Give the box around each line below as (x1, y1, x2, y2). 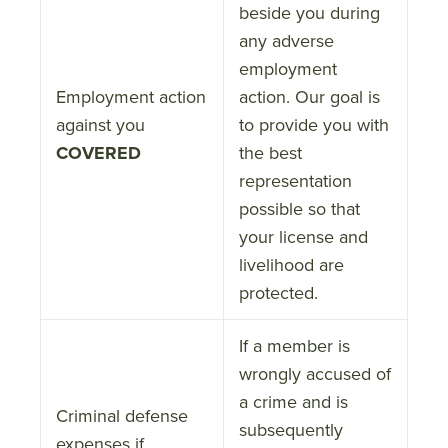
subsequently (239, 416, 343, 443)
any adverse (239, 27, 334, 54)
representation (239, 167, 352, 194)
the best (239, 139, 302, 166)
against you (56, 111, 145, 138)
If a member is (239, 332, 350, 359)
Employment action (56, 83, 206, 110)
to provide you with (239, 111, 389, 138)
